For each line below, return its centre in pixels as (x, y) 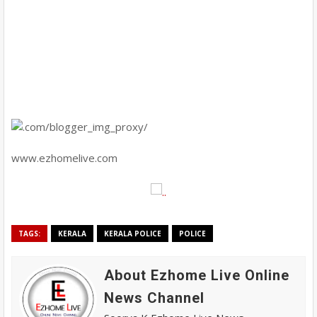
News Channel (154, 298)
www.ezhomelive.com (64, 157)
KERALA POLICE (133, 233)
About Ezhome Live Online (197, 275)
